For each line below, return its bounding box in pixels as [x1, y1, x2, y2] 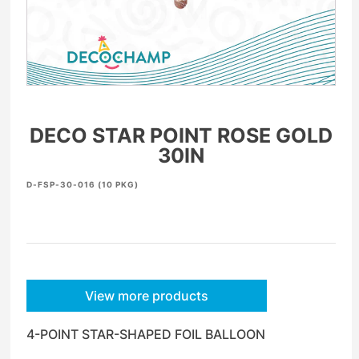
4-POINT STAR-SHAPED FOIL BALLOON [26, 326, 266, 343]
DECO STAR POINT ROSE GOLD [30, 123, 333, 148]
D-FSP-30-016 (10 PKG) [26, 179, 139, 190]
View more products [85, 288, 209, 305]
